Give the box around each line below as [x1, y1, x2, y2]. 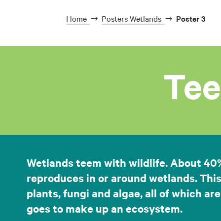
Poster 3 [176, 12, 206, 24]
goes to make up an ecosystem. [26, 201, 183, 216]
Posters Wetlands [102, 12, 162, 24]
